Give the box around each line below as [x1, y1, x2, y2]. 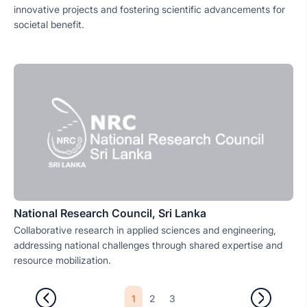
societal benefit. [14, 19, 84, 31]
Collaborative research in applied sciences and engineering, [14, 224, 276, 236]
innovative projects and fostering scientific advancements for [14, 3, 285, 16]
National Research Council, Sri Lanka [14, 206, 206, 221]
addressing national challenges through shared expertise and [14, 239, 282, 251]
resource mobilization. [14, 254, 111, 267]
